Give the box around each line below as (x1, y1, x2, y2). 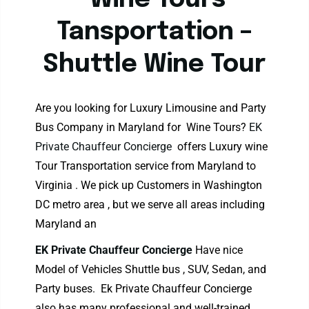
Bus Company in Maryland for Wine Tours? (35, 121, 250, 134)
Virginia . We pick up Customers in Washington (35, 179, 263, 192)
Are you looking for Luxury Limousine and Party (35, 101, 267, 114)
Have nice (195, 243, 243, 257)
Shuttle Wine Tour (43, 52, 266, 77)
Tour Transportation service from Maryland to (35, 159, 257, 172)
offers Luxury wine (175, 140, 268, 153)
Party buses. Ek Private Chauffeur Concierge (35, 282, 255, 295)
